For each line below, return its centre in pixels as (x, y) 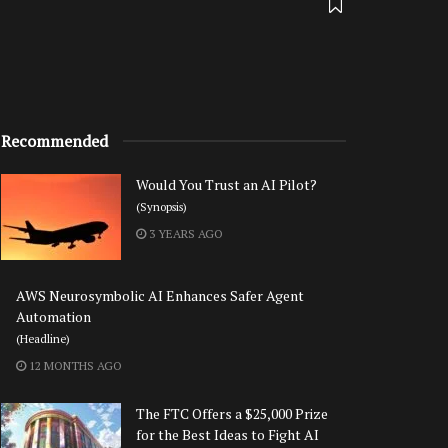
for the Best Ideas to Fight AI (227, 435)
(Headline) (43, 339)
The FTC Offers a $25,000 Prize (232, 414)
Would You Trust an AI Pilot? (226, 185)
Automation (53, 317)
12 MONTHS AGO (74, 366)
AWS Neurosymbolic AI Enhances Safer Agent (160, 296)
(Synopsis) (161, 207)
